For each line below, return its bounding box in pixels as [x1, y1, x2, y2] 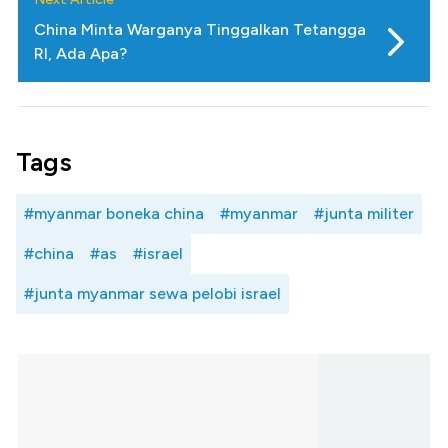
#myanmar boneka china [24, 204, 204, 224]
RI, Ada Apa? [34, 44, 127, 64]
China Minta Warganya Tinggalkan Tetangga [34, 20, 366, 40]
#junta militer [314, 204, 414, 224]
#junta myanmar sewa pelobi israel [24, 284, 281, 304]
